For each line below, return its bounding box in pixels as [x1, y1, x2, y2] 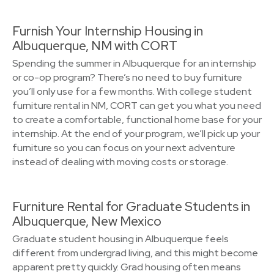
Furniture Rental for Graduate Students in [12, 198, 250, 215]
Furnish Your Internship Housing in [12, 23, 203, 39]
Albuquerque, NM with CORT [12, 37, 177, 54]
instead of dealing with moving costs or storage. [12, 155, 228, 168]
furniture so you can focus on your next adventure [12, 141, 235, 154]
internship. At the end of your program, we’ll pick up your [12, 127, 260, 140]
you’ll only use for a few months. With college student [12, 85, 252, 98]
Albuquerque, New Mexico [12, 213, 161, 229]
